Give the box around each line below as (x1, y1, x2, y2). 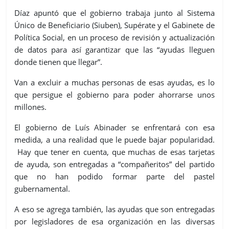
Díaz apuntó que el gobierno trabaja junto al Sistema (14, 7, 215, 18)
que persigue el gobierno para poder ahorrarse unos (14, 89, 215, 100)
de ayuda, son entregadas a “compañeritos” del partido (14, 158, 215, 169)
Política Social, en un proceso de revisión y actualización (14, 32, 215, 42)
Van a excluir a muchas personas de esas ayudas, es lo (14, 77, 215, 87)
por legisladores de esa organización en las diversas (14, 216, 215, 226)
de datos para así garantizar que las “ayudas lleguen (14, 44, 215, 55)
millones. (14, 101, 47, 112)
